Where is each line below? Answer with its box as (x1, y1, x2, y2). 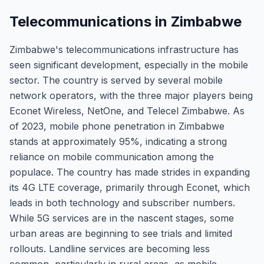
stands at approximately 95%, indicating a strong (9, 136, 227, 147)
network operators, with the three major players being (9, 90, 253, 101)
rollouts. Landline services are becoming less (9, 243, 210, 255)
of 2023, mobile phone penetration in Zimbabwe (9, 120, 225, 132)
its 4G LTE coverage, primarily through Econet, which (9, 181, 250, 193)
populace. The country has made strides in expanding (9, 166, 250, 178)
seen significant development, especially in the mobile (9, 59, 248, 71)
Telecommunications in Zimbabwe (9, 13, 242, 30)
